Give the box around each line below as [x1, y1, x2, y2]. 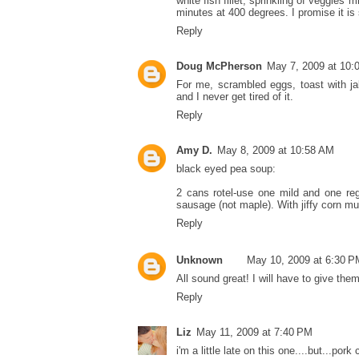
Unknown [176, 254, 223, 267]
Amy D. [176, 144, 212, 157]
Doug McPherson [176, 60, 262, 73]
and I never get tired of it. [176, 91, 293, 103]
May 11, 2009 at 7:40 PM [196, 326, 313, 339]
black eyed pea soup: [176, 163, 276, 175]
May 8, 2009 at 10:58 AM [217, 144, 334, 157]
